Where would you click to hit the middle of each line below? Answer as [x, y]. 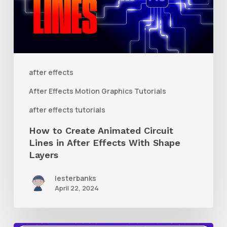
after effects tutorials [67, 109]
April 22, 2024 [77, 188]
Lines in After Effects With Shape [104, 142]
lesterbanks [75, 178]
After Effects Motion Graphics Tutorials [97, 91]
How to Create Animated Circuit [101, 130]
